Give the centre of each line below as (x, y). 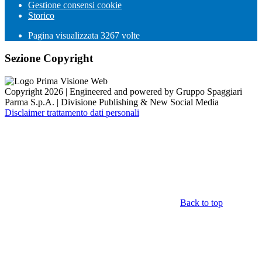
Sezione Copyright (49, 58)
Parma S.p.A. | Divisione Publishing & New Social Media (112, 102)
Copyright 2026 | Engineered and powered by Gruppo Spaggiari (123, 91)
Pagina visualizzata (64, 36)
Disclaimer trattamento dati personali (72, 112)
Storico (41, 16)
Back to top (201, 202)
